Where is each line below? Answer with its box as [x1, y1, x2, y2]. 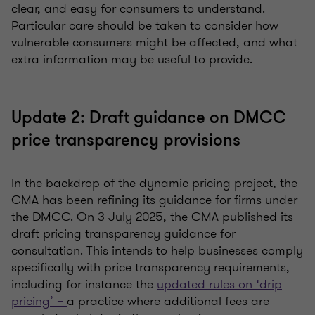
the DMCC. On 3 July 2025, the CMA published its [11, 207, 293, 226]
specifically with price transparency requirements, [11, 257, 290, 276]
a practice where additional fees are [67, 291, 269, 310]
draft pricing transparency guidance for [11, 224, 236, 243]
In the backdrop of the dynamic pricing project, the [11, 173, 297, 192]
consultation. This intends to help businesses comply [11, 240, 303, 259]
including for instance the [11, 274, 153, 293]
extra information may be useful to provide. [11, 49, 252, 68]
